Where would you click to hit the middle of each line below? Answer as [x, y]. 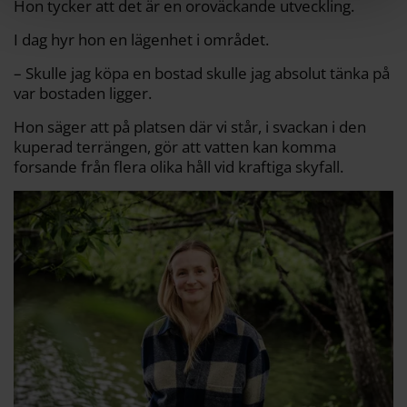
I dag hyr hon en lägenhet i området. [141, 39]
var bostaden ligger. [83, 93]
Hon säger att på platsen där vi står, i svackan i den [190, 126]
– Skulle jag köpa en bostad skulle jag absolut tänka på [202, 73]
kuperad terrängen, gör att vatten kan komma [175, 146]
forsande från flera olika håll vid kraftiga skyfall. [179, 166]
